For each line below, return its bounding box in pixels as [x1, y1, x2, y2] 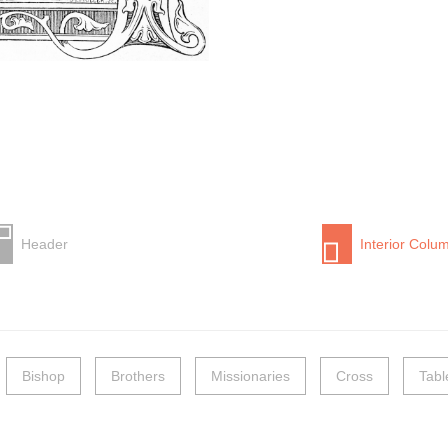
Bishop [22, 367, 65, 384]
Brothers [111, 367, 165, 384]
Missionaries [211, 367, 290, 384]
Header [21, 235, 69, 252]
